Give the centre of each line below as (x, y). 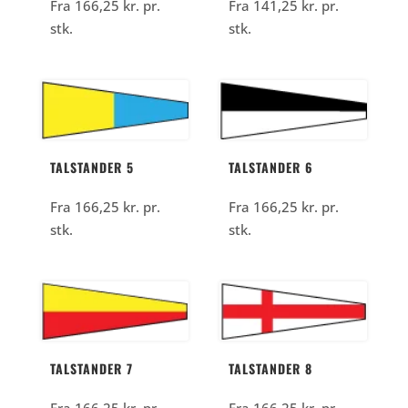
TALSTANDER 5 (92, 167)
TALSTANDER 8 (271, 368)
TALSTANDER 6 (271, 167)
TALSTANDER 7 (91, 368)
